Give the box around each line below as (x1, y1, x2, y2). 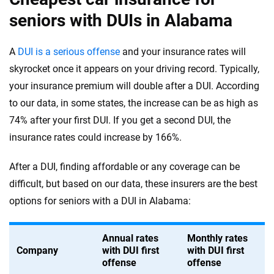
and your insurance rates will (120, 46, 246, 57)
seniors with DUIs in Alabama (9, 10, 232, 31)
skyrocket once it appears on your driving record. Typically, (9, 63, 259, 75)
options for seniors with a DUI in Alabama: (9, 195, 191, 207)
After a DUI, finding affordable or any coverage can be (9, 161, 240, 172)
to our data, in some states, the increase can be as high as (9, 97, 258, 109)
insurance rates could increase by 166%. (9, 131, 182, 143)
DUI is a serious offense (18, 46, 120, 57)
